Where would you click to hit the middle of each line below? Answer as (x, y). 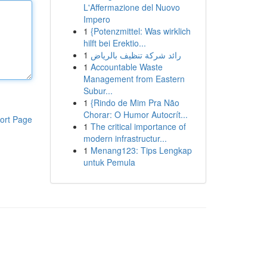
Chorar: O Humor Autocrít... (135, 114)
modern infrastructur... (125, 138)
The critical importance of (138, 126)
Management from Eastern (134, 79)
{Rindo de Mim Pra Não (135, 103)
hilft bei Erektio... (114, 43)
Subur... (98, 91)
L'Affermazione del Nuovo (131, 7)
